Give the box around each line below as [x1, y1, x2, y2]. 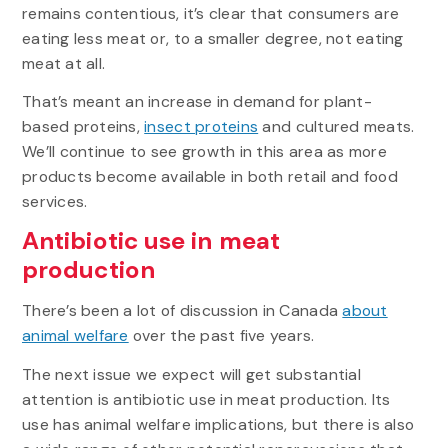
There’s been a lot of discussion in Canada [21, 300, 343, 322]
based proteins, [21, 116, 145, 138]
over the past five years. [128, 325, 315, 347]
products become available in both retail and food [21, 166, 398, 188]
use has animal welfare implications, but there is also [21, 413, 415, 435]
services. [21, 191, 88, 213]
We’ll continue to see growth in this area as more [21, 141, 387, 163]
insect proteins [144, 116, 259, 138]
